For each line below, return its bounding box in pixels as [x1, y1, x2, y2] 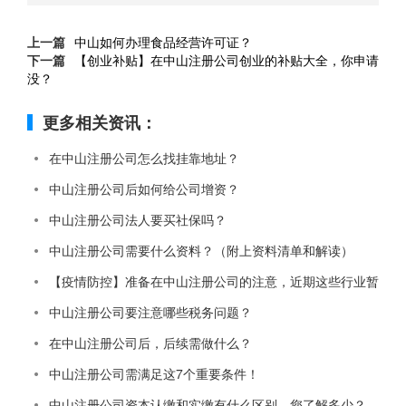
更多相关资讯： [43, 111, 157, 134]
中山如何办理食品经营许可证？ [74, 33, 252, 51]
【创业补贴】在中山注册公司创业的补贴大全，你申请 [74, 51, 379, 69]
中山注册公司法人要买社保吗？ [49, 210, 227, 228]
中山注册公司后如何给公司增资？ [49, 179, 239, 198]
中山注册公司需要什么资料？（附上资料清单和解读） [49, 241, 353, 259]
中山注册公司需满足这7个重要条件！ [49, 364, 259, 382]
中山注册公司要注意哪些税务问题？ [49, 303, 252, 321]
